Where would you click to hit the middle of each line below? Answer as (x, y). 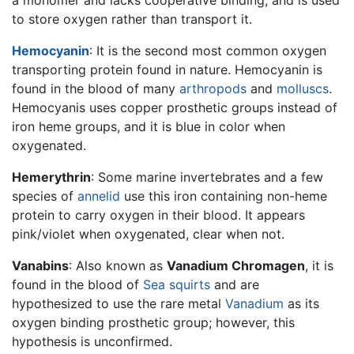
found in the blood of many (96, 88)
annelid (99, 196)
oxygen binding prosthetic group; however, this (153, 322)
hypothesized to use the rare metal (119, 303)
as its (301, 303)
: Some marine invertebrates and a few (207, 177)
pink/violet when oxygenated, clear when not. (148, 233)
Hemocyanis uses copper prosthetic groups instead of (175, 107)
